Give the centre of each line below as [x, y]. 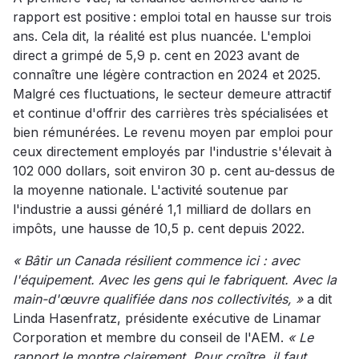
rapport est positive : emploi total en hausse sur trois [172, 17]
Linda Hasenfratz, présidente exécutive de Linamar [167, 319]
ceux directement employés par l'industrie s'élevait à [172, 152]
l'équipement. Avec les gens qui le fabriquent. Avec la [175, 280]
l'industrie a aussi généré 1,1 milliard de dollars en [162, 210]
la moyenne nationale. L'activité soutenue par [151, 190]
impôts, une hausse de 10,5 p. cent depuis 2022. [163, 229]
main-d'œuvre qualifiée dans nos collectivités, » [160, 299]
